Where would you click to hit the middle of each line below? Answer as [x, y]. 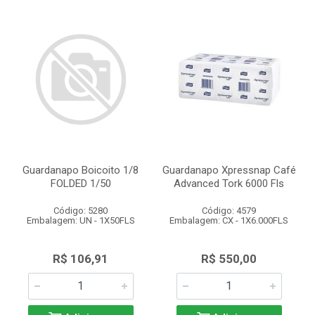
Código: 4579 [229, 211]
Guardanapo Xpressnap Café [229, 170]
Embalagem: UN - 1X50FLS [81, 220]
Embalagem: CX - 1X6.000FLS [229, 220]
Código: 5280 [81, 211]
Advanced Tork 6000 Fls [229, 184]
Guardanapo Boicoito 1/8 [81, 170]
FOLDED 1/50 [81, 184]
